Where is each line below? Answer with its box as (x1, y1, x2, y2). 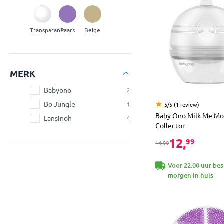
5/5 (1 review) (164, 100, 199, 108)
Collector (155, 120, 185, 130)
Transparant (30, 25, 63, 34)
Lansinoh (44, 113, 72, 122)
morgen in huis (168, 170, 213, 180)
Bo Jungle (44, 99, 75, 108)
